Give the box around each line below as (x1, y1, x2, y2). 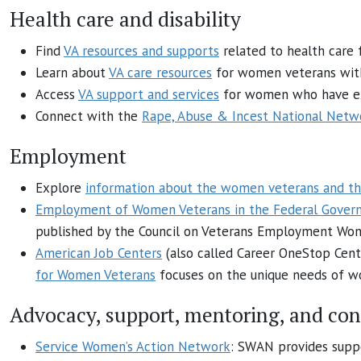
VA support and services (78, 85, 219, 103)
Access (35, 85, 78, 103)
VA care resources (109, 63, 212, 81)
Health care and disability (10, 5, 241, 32)
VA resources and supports (64, 41, 219, 60)
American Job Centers (35, 243, 162, 262)
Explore (35, 178, 85, 197)
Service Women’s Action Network (35, 337, 230, 355)
